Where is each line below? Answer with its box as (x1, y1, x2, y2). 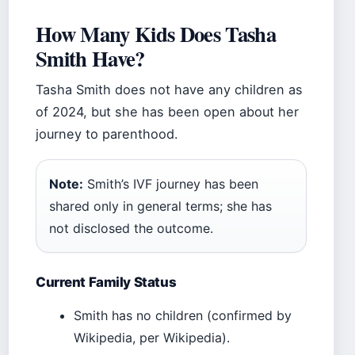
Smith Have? (36, 43, 145, 74)
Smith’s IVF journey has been (83, 176, 258, 193)
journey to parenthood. (36, 126, 178, 143)
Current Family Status (36, 274, 177, 291)
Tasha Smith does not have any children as (36, 82, 303, 98)
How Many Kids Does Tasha (36, 18, 276, 50)
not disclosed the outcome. (49, 220, 213, 237)
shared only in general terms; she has (49, 198, 272, 215)
